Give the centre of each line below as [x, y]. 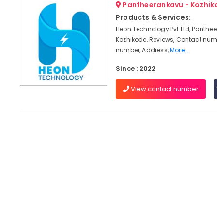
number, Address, [143, 50]
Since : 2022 [136, 69]
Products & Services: [153, 17]
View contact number [164, 89]
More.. [179, 50]
